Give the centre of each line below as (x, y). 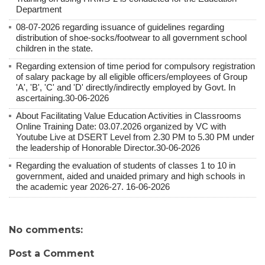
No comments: (46, 230)
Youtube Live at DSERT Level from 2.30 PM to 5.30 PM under (135, 137)
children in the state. (54, 48)
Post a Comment (51, 253)
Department (39, 9)
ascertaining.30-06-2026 (62, 98)
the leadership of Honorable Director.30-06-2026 (108, 147)
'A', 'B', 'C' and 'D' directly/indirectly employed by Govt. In (126, 87)
